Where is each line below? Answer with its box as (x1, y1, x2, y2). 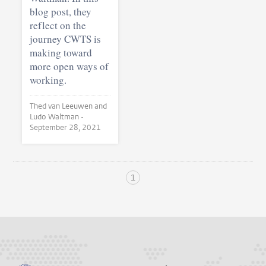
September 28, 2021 (30, 122, 102, 133)
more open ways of (30, 59, 109, 74)
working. (30, 73, 66, 87)
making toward (30, 46, 92, 60)
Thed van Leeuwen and (30, 101, 107, 112)
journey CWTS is (30, 32, 101, 46)
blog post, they (30, 5, 91, 19)
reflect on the (30, 18, 86, 33)
